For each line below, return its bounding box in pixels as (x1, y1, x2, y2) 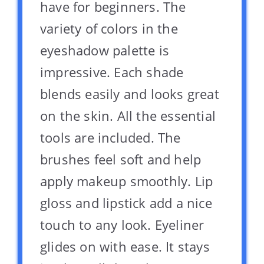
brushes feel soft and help (40, 150, 202, 168)
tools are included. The (40, 128, 181, 146)
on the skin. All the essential (40, 106, 216, 124)
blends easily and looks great (40, 84, 219, 103)
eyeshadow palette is (40, 41, 169, 59)
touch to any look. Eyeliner (40, 215, 204, 233)
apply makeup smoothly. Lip (40, 171, 213, 190)
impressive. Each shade (40, 62, 184, 81)
